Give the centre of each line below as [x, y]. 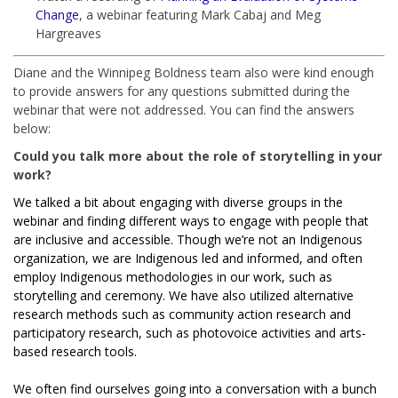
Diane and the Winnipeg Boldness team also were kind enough [194, 72]
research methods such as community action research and [182, 314]
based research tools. [75, 351]
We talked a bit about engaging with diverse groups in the [178, 202]
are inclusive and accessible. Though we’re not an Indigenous [188, 239]
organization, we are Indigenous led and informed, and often [188, 258]
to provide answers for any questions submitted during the [182, 91]
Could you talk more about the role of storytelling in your [198, 155]
